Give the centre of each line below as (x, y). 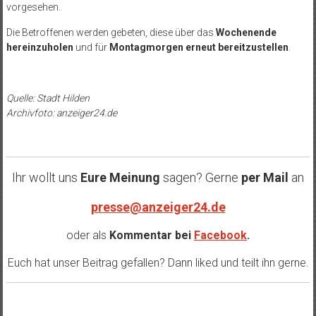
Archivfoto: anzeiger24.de (61, 113)
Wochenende (246, 32)
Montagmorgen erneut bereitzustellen (199, 47)
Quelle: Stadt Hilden (48, 98)
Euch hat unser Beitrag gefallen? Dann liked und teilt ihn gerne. (158, 262)
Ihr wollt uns (46, 177)
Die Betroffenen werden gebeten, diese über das (111, 32)
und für (91, 47)
